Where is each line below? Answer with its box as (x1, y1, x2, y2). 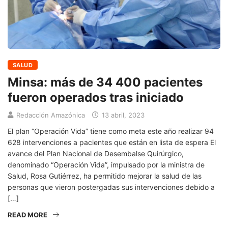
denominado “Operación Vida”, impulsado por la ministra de (8, 160, 205, 169)
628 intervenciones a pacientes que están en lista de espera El (8, 137, 216, 147)
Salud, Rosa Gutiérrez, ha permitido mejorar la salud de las (8, 171, 202, 180)
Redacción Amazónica (16, 110, 85, 119)
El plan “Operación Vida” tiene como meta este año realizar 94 (8, 126, 214, 135)
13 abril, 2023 (100, 110, 145, 119)
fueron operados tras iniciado (8, 90, 184, 105)
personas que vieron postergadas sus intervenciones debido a (8, 182, 215, 191)
